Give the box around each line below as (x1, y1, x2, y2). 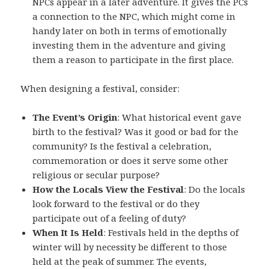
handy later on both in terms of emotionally (32, 25, 227, 37)
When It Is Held (32, 226, 104, 239)
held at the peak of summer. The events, (32, 255, 207, 268)
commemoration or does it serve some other (32, 154, 229, 167)
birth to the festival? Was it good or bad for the (32, 125, 239, 138)
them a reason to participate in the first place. (32, 53, 234, 66)
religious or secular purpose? (32, 169, 160, 181)
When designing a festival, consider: (20, 82, 180, 95)
